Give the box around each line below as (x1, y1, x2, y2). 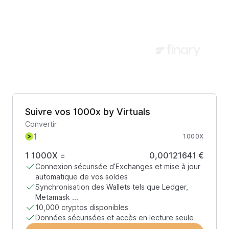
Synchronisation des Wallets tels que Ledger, (35, 182, 188, 191)
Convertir (25, 120, 57, 128)
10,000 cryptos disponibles (35, 203, 128, 212)
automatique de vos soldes (35, 172, 128, 181)
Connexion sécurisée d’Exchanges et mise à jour (35, 162, 200, 171)
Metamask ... (35, 193, 78, 201)
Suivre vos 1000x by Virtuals (25, 106, 150, 117)
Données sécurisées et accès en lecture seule (35, 213, 194, 222)
